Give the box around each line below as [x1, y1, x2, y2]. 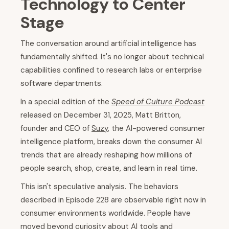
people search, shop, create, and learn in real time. [20, 163, 197, 174]
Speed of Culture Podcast [111, 97, 204, 107]
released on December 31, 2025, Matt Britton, [20, 110, 181, 121]
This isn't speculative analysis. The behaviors [20, 181, 178, 192]
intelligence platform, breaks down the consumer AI [20, 136, 202, 147]
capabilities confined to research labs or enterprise [20, 65, 202, 76]
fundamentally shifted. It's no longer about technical [20, 52, 204, 62]
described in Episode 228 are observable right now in [20, 195, 206, 205]
